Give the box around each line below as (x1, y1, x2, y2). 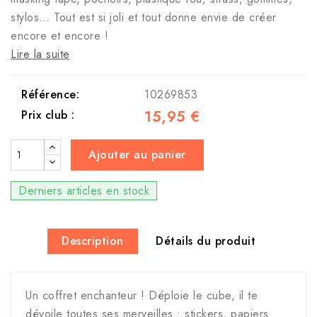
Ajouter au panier (88, 146, 186, 163)
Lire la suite (11, 46, 70, 63)
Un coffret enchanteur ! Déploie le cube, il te (25, 287, 258, 304)
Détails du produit (156, 233, 255, 250)
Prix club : (21, 107, 75, 124)
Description (62, 233, 124, 250)
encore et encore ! (11, 28, 108, 45)
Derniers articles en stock (18, 183, 149, 200)
